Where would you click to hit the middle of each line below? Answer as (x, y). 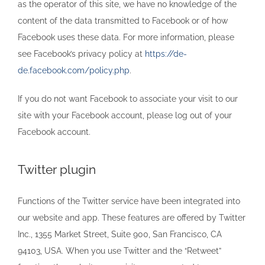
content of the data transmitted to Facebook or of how (123, 20)
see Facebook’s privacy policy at (81, 54)
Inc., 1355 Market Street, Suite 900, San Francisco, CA (120, 234)
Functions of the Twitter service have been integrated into (129, 201)
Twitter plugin (57, 169)
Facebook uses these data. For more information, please (126, 37)
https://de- (166, 54)
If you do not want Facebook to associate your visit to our (128, 98)
